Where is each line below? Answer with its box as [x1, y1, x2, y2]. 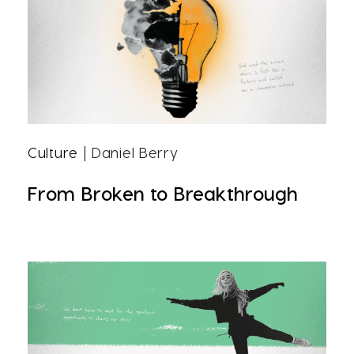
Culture [28, 144, 78, 160]
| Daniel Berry [77, 144, 179, 160]
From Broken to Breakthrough [28, 182, 298, 205]
